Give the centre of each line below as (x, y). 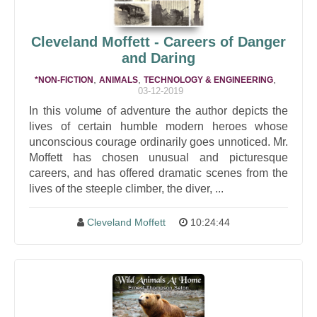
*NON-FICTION (64, 80)
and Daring (158, 58)
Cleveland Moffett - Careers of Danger (158, 42)
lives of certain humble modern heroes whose (158, 126)
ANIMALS (118, 80)
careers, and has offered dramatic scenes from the (158, 173)
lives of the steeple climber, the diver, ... (126, 189)
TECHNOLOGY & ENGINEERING (208, 80)
